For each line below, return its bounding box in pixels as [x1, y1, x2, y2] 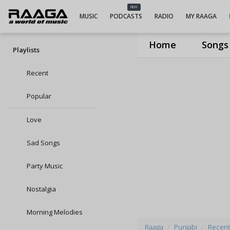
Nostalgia [25, 184, 56, 194]
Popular [25, 91, 51, 101]
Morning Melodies [25, 207, 83, 217]
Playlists [13, 45, 40, 54]
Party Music [25, 161, 63, 170]
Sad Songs [25, 138, 60, 147]
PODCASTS [109, 12, 142, 21]
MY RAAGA [185, 12, 217, 21]
